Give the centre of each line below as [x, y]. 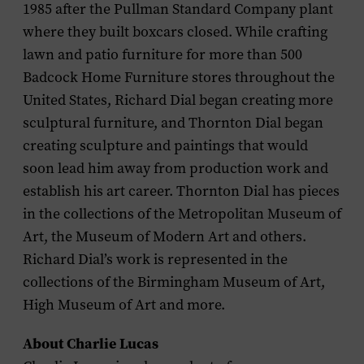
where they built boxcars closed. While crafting [175, 32]
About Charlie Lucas [91, 344]
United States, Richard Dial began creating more [178, 100]
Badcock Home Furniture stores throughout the [179, 77]
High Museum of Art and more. [124, 305]
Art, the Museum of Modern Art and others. [165, 236]
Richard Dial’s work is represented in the [155, 259]
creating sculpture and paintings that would [165, 145]
